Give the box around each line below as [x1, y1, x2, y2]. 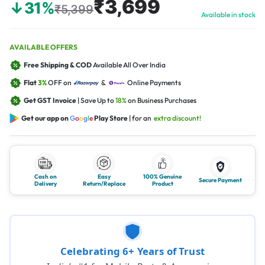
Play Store [94, 114, 129, 122]
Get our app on [21, 114, 70, 122]
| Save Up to [77, 96, 114, 105]
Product [151, 180, 173, 188]
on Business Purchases [128, 96, 196, 105]
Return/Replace [82, 180, 125, 188]
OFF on [48, 78, 72, 87]
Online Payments [127, 78, 181, 87]
